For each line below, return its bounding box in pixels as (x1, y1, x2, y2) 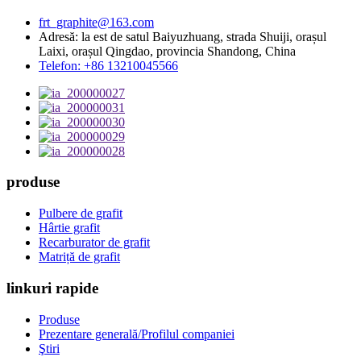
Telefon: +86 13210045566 (39, 58, 178, 73)
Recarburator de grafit (39, 235, 150, 250)
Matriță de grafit (39, 250, 120, 264)
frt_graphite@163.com (39, 15, 154, 29)
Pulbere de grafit (39, 206, 122, 221)
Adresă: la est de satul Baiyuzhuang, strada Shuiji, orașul (39, 29, 326, 44)
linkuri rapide (6, 279, 98, 297)
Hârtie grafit (39, 221, 100, 235)
